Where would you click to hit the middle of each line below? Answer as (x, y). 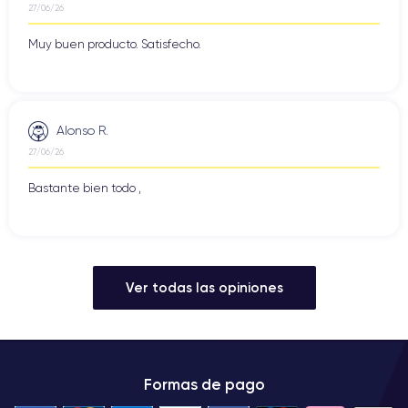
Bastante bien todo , (85, 189)
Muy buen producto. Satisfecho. (115, 44)
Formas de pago (204, 385)
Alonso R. (82, 130)
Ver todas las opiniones (204, 288)
